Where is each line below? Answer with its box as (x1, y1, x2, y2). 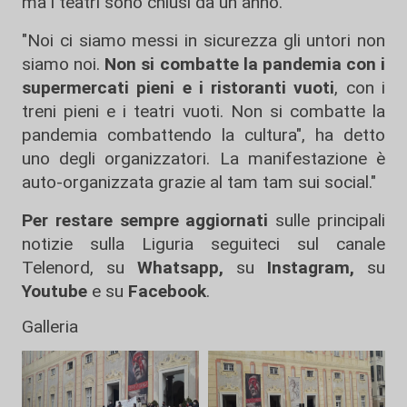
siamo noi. (22, 54, 105, 74)
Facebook (128, 281, 206, 302)
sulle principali (268, 210, 386, 231)
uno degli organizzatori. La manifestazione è (22, 148, 385, 169)
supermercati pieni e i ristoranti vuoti (22, 77, 335, 98)
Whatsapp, (137, 257, 223, 278)
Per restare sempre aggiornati (22, 210, 269, 231)
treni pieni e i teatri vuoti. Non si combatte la (22, 101, 385, 122)
